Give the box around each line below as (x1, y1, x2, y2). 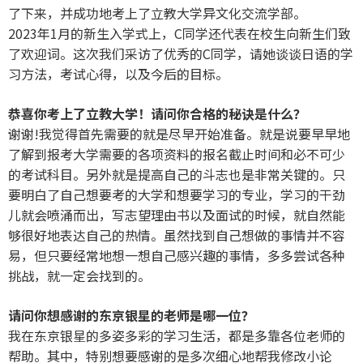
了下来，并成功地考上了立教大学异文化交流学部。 (8, 2, 306, 23)
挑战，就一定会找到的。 (8, 265, 151, 285)
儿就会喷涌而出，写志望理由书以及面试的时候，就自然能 (8, 204, 345, 224)
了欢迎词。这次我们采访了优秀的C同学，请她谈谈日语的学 (8, 43, 353, 63)
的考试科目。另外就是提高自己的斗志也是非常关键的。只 (8, 164, 345, 184)
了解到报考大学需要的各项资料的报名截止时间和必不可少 (8, 143, 345, 164)
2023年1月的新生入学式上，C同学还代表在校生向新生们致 (8, 23, 351, 43)
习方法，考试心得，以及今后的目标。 (8, 63, 228, 83)
